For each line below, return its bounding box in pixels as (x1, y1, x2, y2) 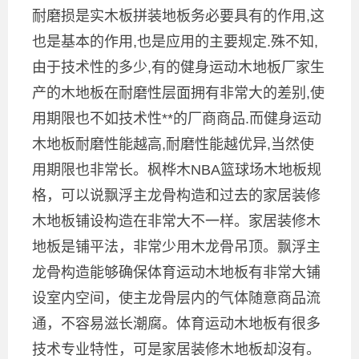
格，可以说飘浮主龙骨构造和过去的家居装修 (32, 187, 321, 204)
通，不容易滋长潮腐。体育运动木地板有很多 (32, 315, 321, 332)
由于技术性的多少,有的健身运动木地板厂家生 (32, 58, 325, 75)
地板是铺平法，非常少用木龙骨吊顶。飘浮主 (32, 238, 321, 255)
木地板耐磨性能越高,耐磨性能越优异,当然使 (32, 135, 314, 152)
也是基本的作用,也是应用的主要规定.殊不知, (32, 33, 318, 50)
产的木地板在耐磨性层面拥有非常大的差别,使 (32, 84, 325, 101)
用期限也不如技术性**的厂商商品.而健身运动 (32, 110, 321, 127)
